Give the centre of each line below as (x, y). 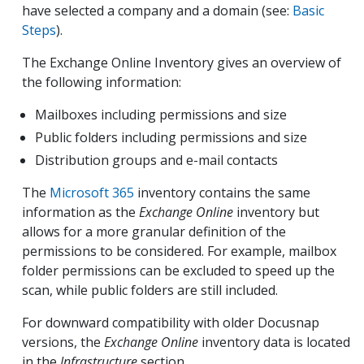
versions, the (63, 342)
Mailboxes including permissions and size (161, 114)
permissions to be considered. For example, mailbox (179, 251)
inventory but (276, 212)
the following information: (102, 82)
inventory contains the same (222, 192)
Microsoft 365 (92, 192)
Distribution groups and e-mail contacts (156, 160)
